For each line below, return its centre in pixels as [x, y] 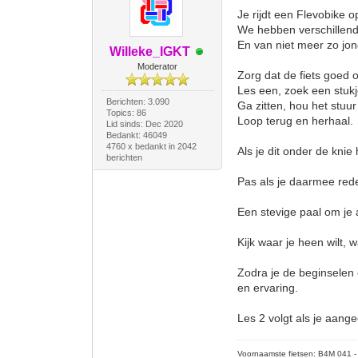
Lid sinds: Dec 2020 [144, 124]
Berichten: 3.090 [137, 101]
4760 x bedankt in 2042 [151, 146]
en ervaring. [268, 288]
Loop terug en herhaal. [296, 121]
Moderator [158, 66]
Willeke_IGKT [149, 52]
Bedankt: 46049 [136, 135]
